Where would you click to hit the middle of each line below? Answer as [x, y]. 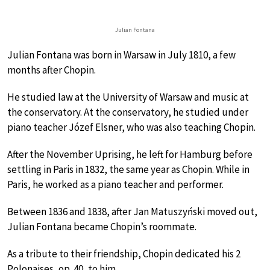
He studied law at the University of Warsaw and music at [128, 97]
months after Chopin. [52, 70]
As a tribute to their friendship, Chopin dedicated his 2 [124, 253]
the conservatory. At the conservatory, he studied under [128, 112]
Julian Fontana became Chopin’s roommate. [102, 226]
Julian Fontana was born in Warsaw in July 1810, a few [121, 55]
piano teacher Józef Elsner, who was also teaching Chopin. [131, 127]
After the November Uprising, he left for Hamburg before [130, 154]
